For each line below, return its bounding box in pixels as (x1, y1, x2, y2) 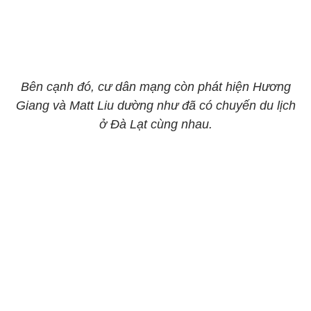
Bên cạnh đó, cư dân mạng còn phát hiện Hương (20, 80, 291, 94)
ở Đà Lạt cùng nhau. (99, 117, 212, 131)
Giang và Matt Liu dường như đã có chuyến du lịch (15, 99, 296, 112)
